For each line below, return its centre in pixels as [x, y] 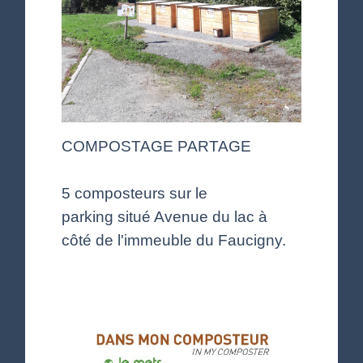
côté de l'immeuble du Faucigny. [174, 239]
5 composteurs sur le [135, 192]
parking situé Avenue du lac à [165, 216]
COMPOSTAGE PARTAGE [157, 145]
